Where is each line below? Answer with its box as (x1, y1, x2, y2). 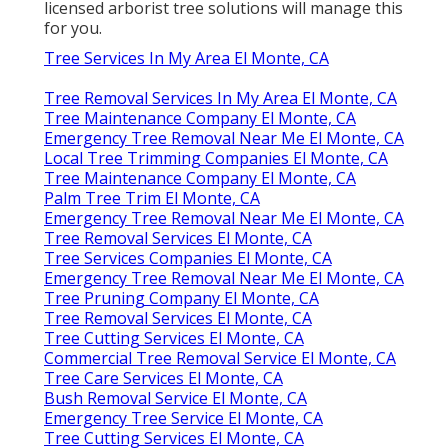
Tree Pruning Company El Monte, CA (43, 286, 319, 309)
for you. (43, 16, 102, 39)
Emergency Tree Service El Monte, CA (43, 406, 323, 429)
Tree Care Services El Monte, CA (43, 366, 283, 389)
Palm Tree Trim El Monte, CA (43, 186, 260, 209)
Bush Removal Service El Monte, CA (43, 386, 307, 409)
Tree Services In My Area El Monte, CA (43, 46, 329, 69)
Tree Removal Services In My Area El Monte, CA (43, 86, 397, 109)
